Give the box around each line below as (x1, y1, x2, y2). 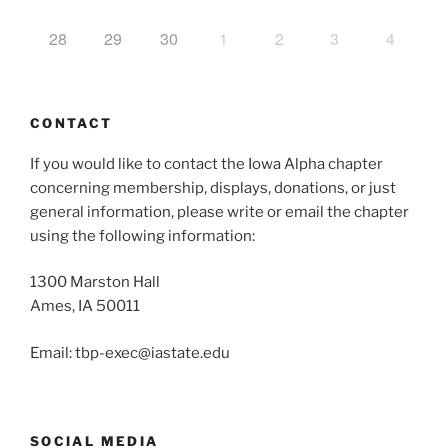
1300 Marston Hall (30, 273, 160, 292)
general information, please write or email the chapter (30, 202, 409, 221)
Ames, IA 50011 (30, 297, 140, 316)
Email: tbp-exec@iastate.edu (30, 343, 230, 362)
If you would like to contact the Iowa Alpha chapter (30, 154, 383, 173)
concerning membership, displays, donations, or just (30, 178, 396, 197)
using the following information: (30, 226, 255, 245)
